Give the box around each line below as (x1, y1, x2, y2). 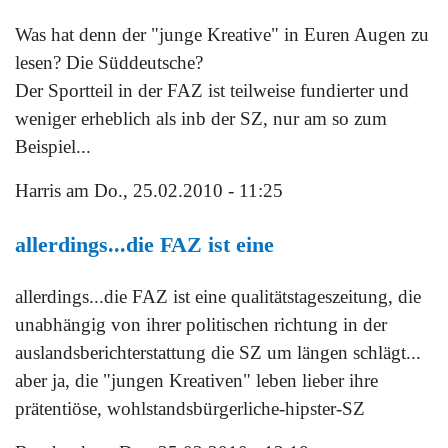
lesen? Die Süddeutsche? (15, 52, 203, 74)
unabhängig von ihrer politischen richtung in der (15, 314, 387, 336)
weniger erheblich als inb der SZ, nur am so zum (15, 108, 387, 130)
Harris (15, 180, 61, 202)
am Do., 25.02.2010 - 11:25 (61, 180, 283, 202)
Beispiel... (15, 136, 91, 158)
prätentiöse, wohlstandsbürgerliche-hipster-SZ (15, 398, 365, 420)
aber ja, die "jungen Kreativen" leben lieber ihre (15, 370, 378, 392)
